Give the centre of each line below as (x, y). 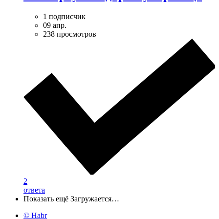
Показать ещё (46, 198)
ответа (34, 190)
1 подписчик (64, 17)
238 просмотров (70, 34)
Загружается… (95, 198)
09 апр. (55, 25)
